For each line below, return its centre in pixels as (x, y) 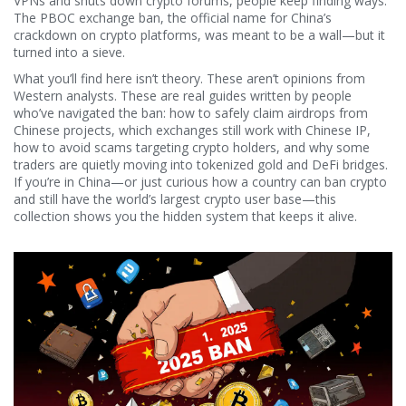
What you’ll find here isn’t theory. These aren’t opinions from (189, 78)
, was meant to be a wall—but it (291, 35)
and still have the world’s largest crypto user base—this (175, 199)
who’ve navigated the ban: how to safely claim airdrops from (191, 113)
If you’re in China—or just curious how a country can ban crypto (200, 182)
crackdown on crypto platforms (106, 35)
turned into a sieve (68, 52)
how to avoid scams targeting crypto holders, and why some (192, 147)
